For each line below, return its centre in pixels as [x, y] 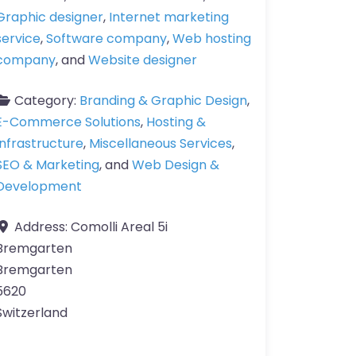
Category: [47, 101]
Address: [43, 227]
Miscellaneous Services [161, 144]
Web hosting [212, 39]
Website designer [143, 60]
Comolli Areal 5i [119, 227]
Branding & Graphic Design [163, 101]
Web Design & [176, 165]
